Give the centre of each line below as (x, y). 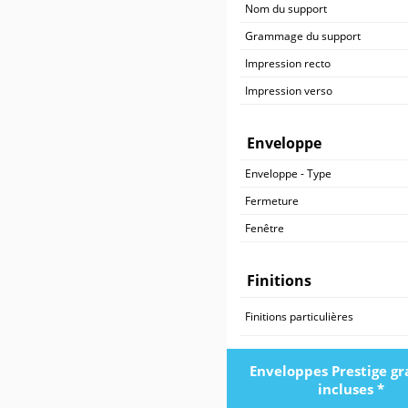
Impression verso (289, 90)
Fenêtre (265, 228)
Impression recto (288, 63)
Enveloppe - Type (288, 173)
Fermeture (272, 200)
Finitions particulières (299, 316)
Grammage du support (303, 36)
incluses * (352, 388)
